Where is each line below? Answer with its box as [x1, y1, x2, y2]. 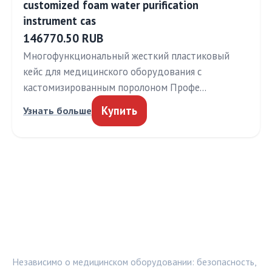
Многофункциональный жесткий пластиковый [23, 49, 229, 63]
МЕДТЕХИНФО [12, 229, 88, 243]
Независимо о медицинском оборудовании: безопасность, [12, 255, 256, 268]
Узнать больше [23, 104, 92, 117]
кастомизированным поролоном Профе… [23, 81, 206, 95]
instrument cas [23, 13, 96, 29]
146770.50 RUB [23, 30, 103, 46]
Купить [101, 103, 137, 118]
